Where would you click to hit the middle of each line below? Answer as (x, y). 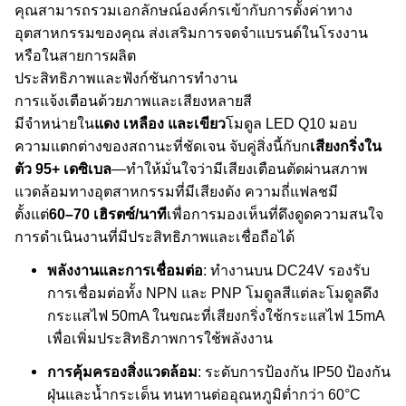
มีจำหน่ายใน (54, 123)
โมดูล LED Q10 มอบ (291, 123)
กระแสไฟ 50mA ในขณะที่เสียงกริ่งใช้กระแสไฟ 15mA (216, 315)
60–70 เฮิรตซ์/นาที (108, 214)
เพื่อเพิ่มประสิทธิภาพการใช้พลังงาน (160, 338)
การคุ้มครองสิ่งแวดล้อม (122, 372)
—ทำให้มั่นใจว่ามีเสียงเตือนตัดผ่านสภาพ (240, 169)
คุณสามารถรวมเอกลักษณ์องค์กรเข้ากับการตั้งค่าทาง (184, 10)
